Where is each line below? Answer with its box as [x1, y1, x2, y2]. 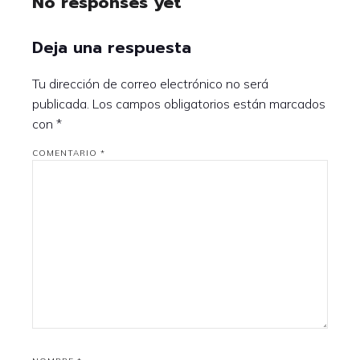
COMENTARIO [32, 148, 100, 159]
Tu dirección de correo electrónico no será [32, 76, 268, 92]
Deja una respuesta [32, 35, 191, 60]
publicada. [32, 96, 89, 112]
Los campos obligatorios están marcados [92, 96, 325, 112]
